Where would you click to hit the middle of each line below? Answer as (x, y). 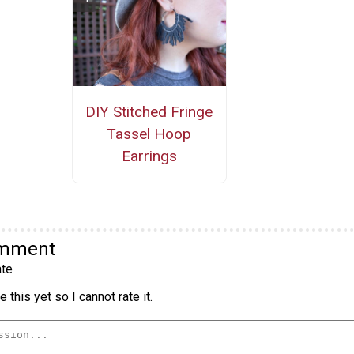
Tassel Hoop (149, 134)
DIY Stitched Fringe (149, 111)
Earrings (149, 156)
